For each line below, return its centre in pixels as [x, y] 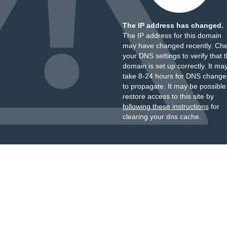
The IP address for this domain [172, 35]
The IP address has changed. [173, 25]
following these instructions [165, 106]
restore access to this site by [168, 96]
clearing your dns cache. [162, 117]
